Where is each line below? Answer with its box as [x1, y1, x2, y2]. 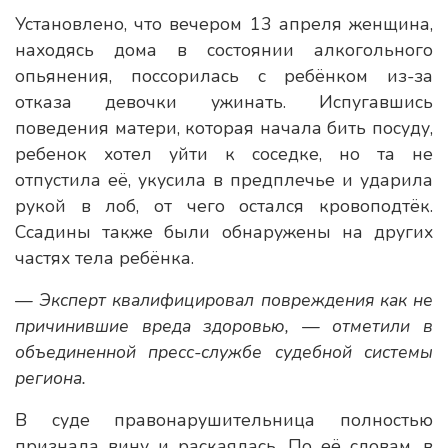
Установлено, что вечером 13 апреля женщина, [15, 12, 433, 36]
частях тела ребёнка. [15, 246, 194, 270]
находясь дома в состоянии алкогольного [15, 38, 433, 62]
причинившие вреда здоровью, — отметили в [15, 314, 433, 338]
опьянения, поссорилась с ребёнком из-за [15, 64, 433, 88]
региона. [15, 366, 91, 390]
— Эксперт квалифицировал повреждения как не [15, 288, 433, 312]
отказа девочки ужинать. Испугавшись [15, 90, 433, 114]
